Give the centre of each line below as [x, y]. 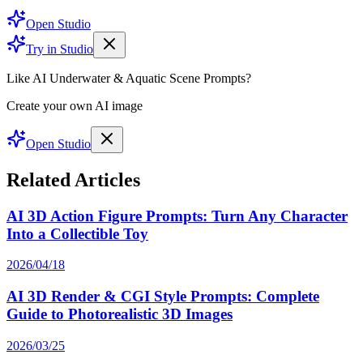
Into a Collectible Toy [77, 233]
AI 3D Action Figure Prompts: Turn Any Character [177, 216]
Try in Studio [60, 49]
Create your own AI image [75, 105]
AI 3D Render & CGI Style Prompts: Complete [163, 297]
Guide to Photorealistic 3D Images [120, 314]
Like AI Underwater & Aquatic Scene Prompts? [129, 78]
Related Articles [73, 179]
